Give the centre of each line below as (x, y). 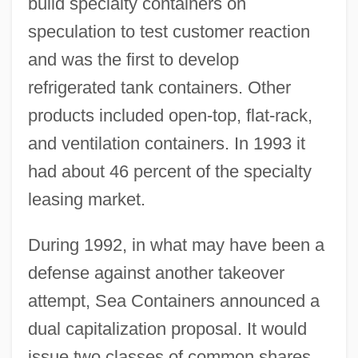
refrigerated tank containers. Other (159, 87)
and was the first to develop (133, 59)
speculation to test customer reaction (169, 31)
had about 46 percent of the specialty (169, 171)
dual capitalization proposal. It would (167, 328)
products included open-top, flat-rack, (170, 115)
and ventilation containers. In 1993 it (166, 143)
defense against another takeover (156, 272)
